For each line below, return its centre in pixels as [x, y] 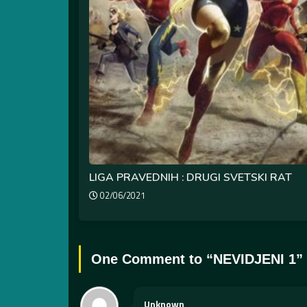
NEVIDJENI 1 [255, 259]
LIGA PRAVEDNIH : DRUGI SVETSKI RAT [191, 177]
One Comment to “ [152, 259]
